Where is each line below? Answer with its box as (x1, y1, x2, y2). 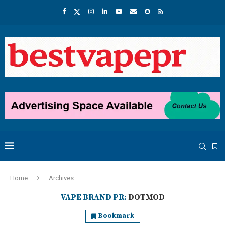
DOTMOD (128, 192, 165, 203)
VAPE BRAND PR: (60, 192, 128, 203)
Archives (49, 174, 74, 182)
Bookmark (98, 212, 134, 220)
